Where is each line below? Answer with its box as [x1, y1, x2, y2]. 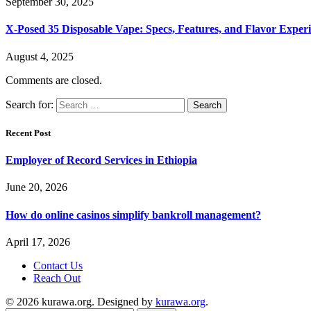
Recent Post [6, 127, 51, 138]
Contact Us [33, 259, 83, 271]
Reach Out [33, 271, 81, 284]
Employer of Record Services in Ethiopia [6, 154, 197, 167]
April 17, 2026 [6, 235, 70, 248]
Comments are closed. [6, 74, 102, 86]
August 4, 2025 [6, 50, 74, 62]
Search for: [6, 98, 53, 110]
